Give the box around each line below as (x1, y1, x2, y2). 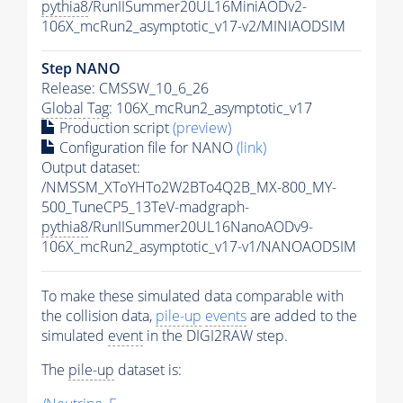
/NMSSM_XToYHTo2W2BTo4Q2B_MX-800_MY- (41, 177, 336, 198)
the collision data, (41, 306, 156, 327)
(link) (237, 138, 266, 158)
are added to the (246, 306, 357, 327)
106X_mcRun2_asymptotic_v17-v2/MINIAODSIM (41, 16, 345, 37)
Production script (56, 118, 173, 139)
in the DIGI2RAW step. (143, 326, 288, 346)
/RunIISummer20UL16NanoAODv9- (88, 217, 313, 237)
